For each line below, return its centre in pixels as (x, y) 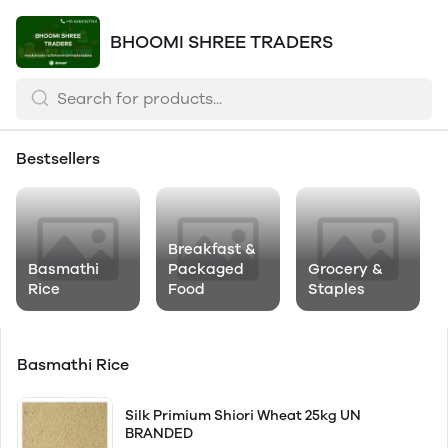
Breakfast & (212, 249)
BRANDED (159, 433)
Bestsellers (58, 158)
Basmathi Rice (75, 364)
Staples (336, 289)
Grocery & (345, 269)
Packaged (206, 269)
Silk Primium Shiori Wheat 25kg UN (243, 415)
